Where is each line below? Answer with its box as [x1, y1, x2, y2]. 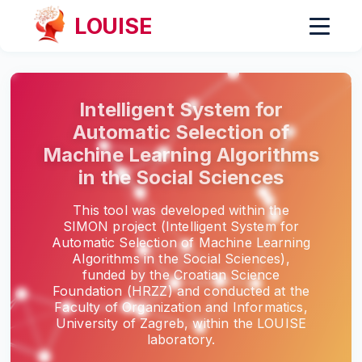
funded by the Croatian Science [82, 266, 280, 283]
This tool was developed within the [73, 201, 289, 218]
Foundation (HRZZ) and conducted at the [52, 282, 310, 299]
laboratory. [146, 330, 216, 347]
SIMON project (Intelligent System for [62, 217, 300, 234]
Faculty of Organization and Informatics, [54, 298, 308, 315]
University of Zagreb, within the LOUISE [55, 314, 307, 331]
